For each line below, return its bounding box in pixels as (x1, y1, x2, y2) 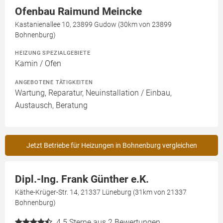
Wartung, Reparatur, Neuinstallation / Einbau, (15, 88, 172, 98)
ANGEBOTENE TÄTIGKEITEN (15, 79, 93, 86)
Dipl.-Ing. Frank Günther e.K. (15, 173, 149, 186)
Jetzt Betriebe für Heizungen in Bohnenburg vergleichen (26, 141, 197, 150)
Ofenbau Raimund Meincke (15, 5, 142, 18)
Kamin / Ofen (15, 59, 61, 69)
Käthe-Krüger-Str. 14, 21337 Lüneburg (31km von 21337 (15, 188, 187, 197)
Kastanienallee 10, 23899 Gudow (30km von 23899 (15, 20, 172, 29)
